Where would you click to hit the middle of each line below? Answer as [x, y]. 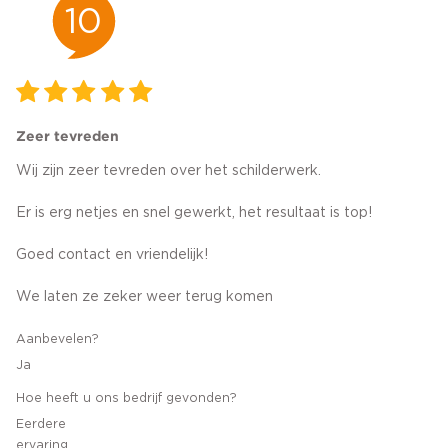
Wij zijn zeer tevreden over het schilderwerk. [168, 170]
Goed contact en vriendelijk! [112, 254]
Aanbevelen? [57, 338]
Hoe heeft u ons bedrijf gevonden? [126, 397]
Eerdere [41, 423]
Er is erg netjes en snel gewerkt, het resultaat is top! [194, 212]
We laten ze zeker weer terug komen [144, 296]
